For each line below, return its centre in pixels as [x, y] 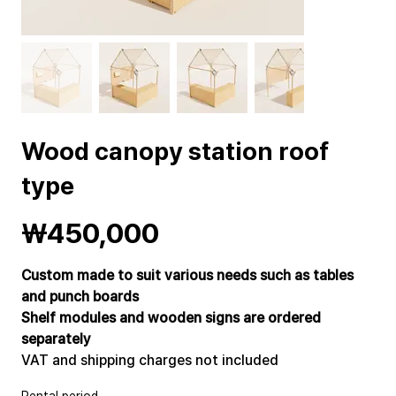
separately [56, 339]
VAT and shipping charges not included [150, 360]
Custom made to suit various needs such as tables [187, 275]
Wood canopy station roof [175, 151]
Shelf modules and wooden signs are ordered [171, 318]
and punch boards [80, 297]
